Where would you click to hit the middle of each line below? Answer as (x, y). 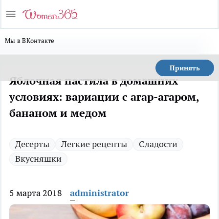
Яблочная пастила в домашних (94, 81)
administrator (99, 193)
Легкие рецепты (94, 144)
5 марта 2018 (36, 193)
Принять (185, 68)
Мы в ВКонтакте (30, 41)
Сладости (158, 144)
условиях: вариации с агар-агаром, (104, 97)
